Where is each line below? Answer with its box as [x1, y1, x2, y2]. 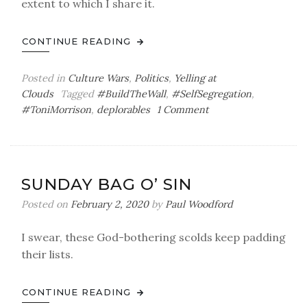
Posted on [21, 198, 71, 210]
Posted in [21, 72, 68, 84]
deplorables [97, 103, 150, 116]
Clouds [21, 88, 53, 100]
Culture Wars [68, 72, 129, 84]
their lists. [21, 247, 73, 261]
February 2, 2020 [71, 198, 149, 210]
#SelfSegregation [171, 88, 251, 100]
